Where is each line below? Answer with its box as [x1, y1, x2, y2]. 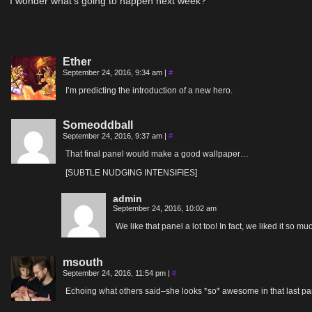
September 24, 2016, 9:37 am [63, 132, 164, 140]
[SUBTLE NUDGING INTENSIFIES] [65, 168, 197, 178]
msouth [63, 256, 103, 268]
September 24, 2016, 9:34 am [63, 68, 164, 77]
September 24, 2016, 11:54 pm [63, 269, 168, 277]
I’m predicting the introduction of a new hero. [65, 86, 233, 95]
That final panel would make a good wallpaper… [65, 149, 249, 159]
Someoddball [63, 119, 133, 131]
